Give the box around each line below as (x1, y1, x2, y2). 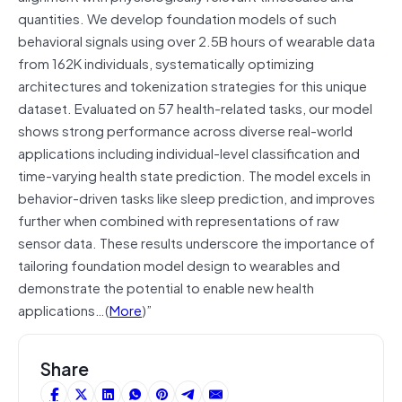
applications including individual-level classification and (18, 141, 360, 163)
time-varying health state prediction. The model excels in (18, 163, 371, 186)
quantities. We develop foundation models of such (18, 6, 336, 29)
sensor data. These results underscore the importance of (18, 231, 375, 253)
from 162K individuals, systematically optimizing (18, 51, 314, 74)
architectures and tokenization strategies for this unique (18, 74, 367, 96)
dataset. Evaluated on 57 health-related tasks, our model (18, 96, 372, 118)
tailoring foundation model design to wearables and (18, 253, 340, 275)
